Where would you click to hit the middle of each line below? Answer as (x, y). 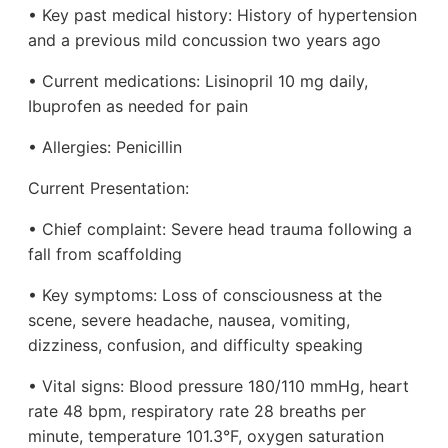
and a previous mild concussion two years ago (204, 40)
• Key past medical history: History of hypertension (222, 15)
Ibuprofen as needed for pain (138, 106)
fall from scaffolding (105, 254)
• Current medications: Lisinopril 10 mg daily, (198, 81)
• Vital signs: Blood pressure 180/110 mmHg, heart (218, 386)
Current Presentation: (108, 188)
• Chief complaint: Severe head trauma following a (220, 229)
